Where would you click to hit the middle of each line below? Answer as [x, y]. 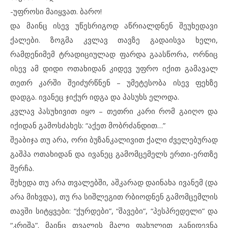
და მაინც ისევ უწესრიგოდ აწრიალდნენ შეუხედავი [114, 25]
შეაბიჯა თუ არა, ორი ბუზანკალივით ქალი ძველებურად [114, 139]
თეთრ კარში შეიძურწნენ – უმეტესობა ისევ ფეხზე [114, 82]
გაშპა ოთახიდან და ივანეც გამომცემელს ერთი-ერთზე [114, 154]
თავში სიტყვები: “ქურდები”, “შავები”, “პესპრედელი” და [114, 211]
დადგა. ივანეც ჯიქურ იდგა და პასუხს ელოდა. [95, 97]
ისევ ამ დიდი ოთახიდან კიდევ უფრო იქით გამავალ [114, 68]
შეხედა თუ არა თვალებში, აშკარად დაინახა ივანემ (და [114, 182]
